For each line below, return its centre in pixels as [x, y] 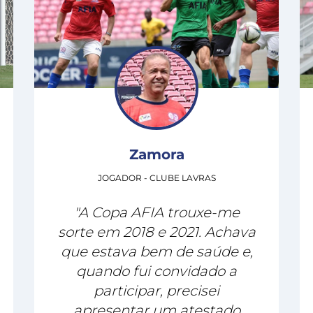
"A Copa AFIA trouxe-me [156, 212]
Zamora [156, 154]
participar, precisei [156, 290]
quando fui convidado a [156, 271]
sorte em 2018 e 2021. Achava [156, 232]
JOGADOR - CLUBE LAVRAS [156, 178]
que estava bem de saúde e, [156, 251]
